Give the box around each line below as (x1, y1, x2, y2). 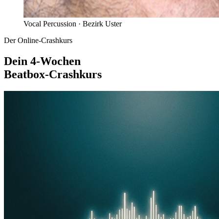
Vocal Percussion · (23, 20, 83, 28)
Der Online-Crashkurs (4, 36, 72, 45)
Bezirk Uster (83, 20, 122, 28)
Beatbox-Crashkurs (4, 67, 102, 81)
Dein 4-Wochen (4, 54, 81, 67)
